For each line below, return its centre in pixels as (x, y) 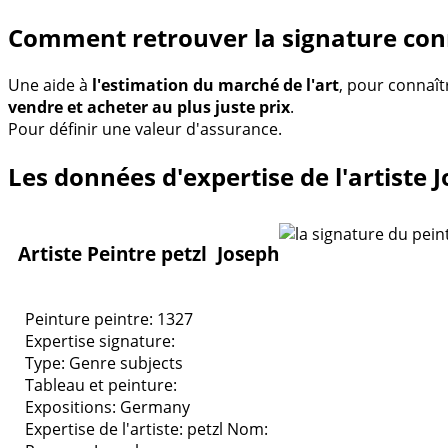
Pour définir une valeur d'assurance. (145, 128)
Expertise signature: (100, 340)
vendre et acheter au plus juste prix (149, 106)
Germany (155, 406)
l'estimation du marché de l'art (215, 84)
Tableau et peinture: (101, 384)
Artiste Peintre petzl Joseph (148, 254)
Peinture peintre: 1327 (109, 318)
